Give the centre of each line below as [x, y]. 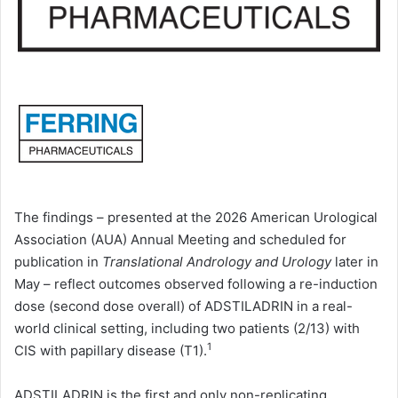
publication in [58, 261]
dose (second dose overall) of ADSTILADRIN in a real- [183, 306]
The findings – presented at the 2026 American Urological [196, 217]
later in [357, 261]
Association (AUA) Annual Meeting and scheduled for [180, 239]
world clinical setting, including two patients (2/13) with [187, 328]
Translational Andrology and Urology [219, 261]
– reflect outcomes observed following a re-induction [211, 283]
